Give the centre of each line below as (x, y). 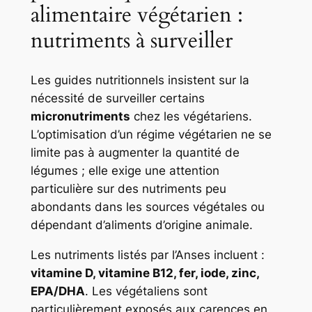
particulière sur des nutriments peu (128, 189)
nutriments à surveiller (131, 40)
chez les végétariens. (191, 117)
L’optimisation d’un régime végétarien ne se (151, 135)
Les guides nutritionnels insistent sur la (140, 80)
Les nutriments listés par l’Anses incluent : (147, 255)
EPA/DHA (57, 291)
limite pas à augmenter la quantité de (135, 153)
